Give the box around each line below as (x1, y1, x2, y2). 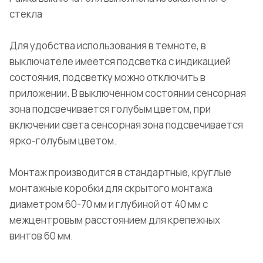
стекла (9, 7, 42, 21)
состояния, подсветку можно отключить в (9, 70, 205, 85)
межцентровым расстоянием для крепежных (9, 213, 220, 227)
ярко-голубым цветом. (9, 134, 117, 148)
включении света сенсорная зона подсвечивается (9, 118, 243, 132)
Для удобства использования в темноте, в (9, 39, 206, 53)
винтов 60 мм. (9, 229, 73, 243)
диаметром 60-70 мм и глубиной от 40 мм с (9, 197, 208, 211)
